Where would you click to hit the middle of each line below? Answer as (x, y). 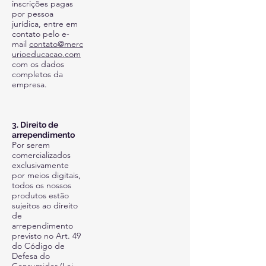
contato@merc (56, 44)
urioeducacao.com (46, 54)
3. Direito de (35, 125)
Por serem (31, 145)
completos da (37, 74)
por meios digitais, (46, 175)
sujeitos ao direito (45, 205)
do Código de (38, 246)
